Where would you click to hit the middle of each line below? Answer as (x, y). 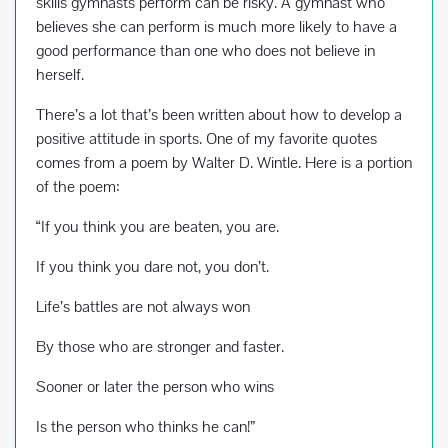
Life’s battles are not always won (143, 307)
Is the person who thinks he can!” (145, 427)
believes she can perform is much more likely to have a (216, 27)
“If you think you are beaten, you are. (157, 227)
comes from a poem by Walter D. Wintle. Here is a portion (224, 163)
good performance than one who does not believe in (205, 51)
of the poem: (78, 187)
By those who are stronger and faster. (160, 347)
